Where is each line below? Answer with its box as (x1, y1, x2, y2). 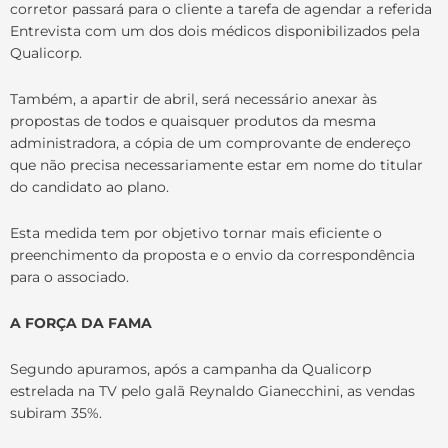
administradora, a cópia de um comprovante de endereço (10, 134, 411, 151)
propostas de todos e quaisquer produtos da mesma (10, 112, 376, 129)
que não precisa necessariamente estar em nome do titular (10, 156, 423, 173)
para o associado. (10, 268, 129, 285)
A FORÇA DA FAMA (10, 314, 152, 331)
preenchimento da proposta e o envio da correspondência (10, 246, 415, 263)
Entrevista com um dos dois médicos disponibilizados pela (10, 23, 420, 40)
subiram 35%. (10, 404, 102, 421)
